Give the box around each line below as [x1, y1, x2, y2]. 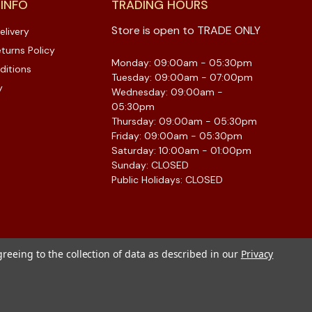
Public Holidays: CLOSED [111, 173, 223, 186]
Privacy [240, 247, 274, 260]
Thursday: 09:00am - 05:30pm [111, 114, 257, 127]
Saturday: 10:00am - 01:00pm [111, 143, 251, 157]
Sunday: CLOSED [111, 158, 189, 171]
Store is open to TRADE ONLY [111, 22, 260, 38]
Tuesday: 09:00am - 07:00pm [111, 70, 253, 84]
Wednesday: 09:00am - [111, 85, 223, 98]
